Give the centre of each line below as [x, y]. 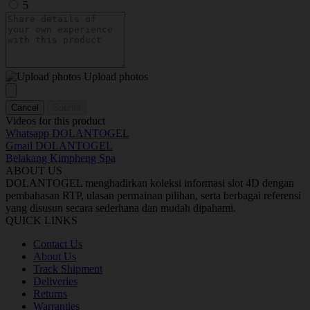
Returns [50, 294]
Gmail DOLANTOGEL [59, 146]
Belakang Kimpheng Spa [61, 158]
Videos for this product [55, 121]
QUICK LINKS [42, 221]
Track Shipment [68, 269]
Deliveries [55, 282]
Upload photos [116, 77]
